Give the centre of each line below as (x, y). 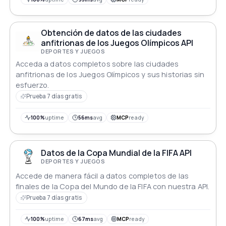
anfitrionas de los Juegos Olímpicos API (117, 43)
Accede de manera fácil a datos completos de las (102, 176)
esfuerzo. (33, 85)
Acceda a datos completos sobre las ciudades (97, 64)
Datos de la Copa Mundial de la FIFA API (117, 153)
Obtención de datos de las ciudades (111, 33)
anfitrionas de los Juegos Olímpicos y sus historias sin (110, 75)
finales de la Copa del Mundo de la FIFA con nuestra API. (113, 186)
